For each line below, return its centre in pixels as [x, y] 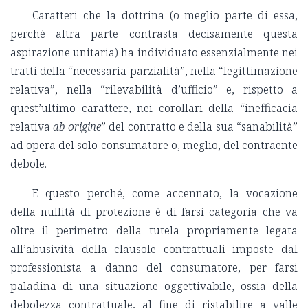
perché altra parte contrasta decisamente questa [154, 34]
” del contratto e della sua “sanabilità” [199, 127]
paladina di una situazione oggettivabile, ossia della [154, 286]
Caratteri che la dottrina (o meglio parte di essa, [165, 15]
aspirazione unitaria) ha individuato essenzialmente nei [154, 53]
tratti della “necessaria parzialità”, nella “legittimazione [154, 71]
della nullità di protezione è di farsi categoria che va [154, 212]
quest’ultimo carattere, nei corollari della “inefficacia [154, 108]
